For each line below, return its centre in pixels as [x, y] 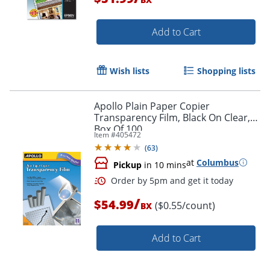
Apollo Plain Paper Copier [152, 106]
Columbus [218, 162]
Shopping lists [226, 71]
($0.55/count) [185, 205]
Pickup [127, 165]
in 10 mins [164, 165]
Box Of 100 [118, 129]
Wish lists [130, 71]
